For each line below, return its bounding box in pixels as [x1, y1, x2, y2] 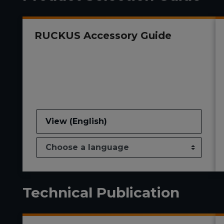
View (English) [45, 116, 107, 126]
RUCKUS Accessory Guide [34, 29, 171, 42]
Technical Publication [22, 184, 179, 201]
